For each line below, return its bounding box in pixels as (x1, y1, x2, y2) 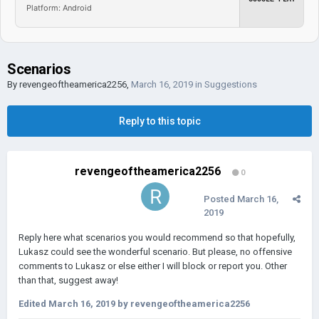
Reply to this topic (118, 115, 201, 127)
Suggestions (204, 79, 257, 90)
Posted (204, 194, 237, 204)
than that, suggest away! (19, 275, 118, 286)
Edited (19, 298, 48, 309)
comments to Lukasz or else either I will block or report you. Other (19, 261, 287, 271)
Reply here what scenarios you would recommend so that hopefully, (19, 232, 296, 243)
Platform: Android (26, 2, 92, 13)
